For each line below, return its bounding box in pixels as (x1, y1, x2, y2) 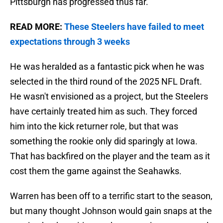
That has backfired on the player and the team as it (10, 151, 210, 162)
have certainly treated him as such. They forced (10, 106, 197, 117)
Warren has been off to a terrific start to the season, (10, 191, 213, 202)
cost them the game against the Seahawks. (10, 166, 182, 177)
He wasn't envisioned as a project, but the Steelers (10, 91, 208, 102)
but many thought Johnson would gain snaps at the (10, 206, 212, 217)
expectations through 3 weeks (10, 36, 130, 47)
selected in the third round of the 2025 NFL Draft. (10, 76, 202, 87)
